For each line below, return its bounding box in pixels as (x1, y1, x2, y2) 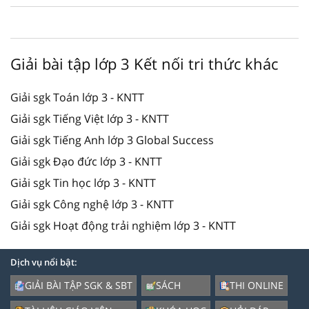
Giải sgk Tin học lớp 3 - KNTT (10, 175, 156, 191)
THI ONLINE (230, 279, 283, 292)
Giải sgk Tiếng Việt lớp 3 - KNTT (10, 111, 169, 127)
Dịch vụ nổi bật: (10, 256, 77, 269)
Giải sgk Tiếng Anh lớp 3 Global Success (10, 132, 214, 148)
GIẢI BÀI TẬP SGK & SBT (25, 279, 132, 292)
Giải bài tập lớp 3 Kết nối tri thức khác (10, 53, 278, 74)
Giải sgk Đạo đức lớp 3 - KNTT (10, 154, 162, 170)
